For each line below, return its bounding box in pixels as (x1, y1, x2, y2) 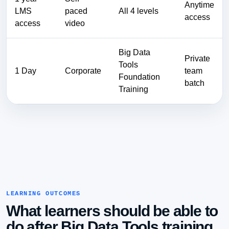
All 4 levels (119, 6, 158, 15)
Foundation (119, 72, 160, 81)
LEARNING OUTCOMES (6, 190, 81, 197)
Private (185, 54, 210, 63)
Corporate (65, 66, 101, 75)
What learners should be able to (6, 202, 218, 219)
